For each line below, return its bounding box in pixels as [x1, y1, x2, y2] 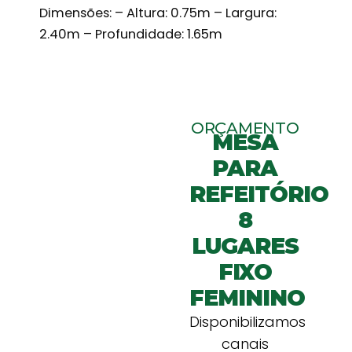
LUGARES [191, 232, 299, 259]
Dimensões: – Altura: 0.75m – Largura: [39, 4, 277, 23]
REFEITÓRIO [189, 180, 328, 207]
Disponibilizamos [189, 311, 306, 332]
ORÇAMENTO [191, 118, 299, 137]
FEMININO [189, 284, 305, 311]
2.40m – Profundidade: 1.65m [39, 25, 223, 44]
